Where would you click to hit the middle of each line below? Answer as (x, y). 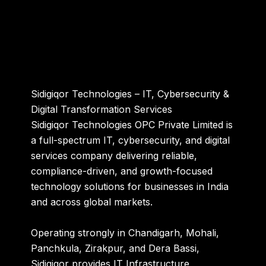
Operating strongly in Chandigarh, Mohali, (125, 232)
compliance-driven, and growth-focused (122, 171)
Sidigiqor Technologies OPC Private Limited (127, 125)
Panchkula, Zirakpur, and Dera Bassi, (115, 248)
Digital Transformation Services (102, 110)
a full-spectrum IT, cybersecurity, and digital (131, 140)
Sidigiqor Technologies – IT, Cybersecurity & (130, 94)
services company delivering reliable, (114, 156)
